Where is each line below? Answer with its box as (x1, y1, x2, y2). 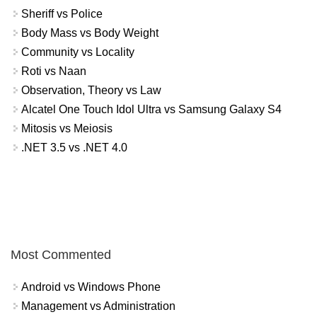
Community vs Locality (21, 45, 134, 58)
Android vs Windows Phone (21, 281, 161, 294)
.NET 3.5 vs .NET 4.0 (21, 141, 127, 154)
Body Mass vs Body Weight (21, 26, 158, 39)
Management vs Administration (21, 300, 175, 313)
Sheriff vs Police (21, 7, 103, 20)
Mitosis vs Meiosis (21, 122, 113, 134)
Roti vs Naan (21, 64, 86, 77)
